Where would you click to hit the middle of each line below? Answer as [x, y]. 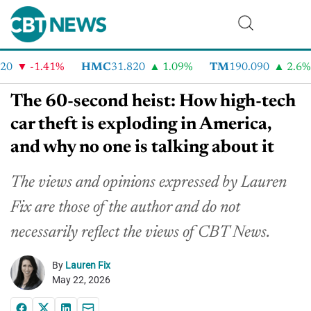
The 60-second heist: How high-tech [153, 102]
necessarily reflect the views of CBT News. [140, 233]
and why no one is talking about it [142, 148]
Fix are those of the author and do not [125, 208]
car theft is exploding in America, [141, 125]
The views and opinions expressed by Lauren [149, 183]
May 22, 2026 [81, 280]
